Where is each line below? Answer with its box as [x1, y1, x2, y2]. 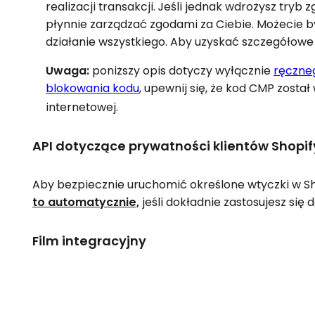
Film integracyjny [32, 231, 147, 250]
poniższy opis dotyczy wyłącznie [89, 62, 274, 79]
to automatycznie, [32, 193, 140, 210]
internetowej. [46, 98, 119, 115]
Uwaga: [46, 62, 90, 79]
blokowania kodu [46, 79, 140, 96]
